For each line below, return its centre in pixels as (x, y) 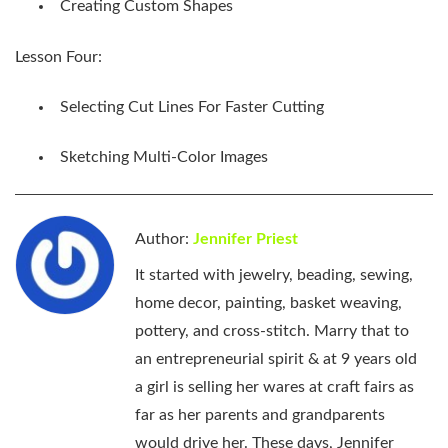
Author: (164, 238)
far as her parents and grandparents (260, 414)
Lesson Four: (60, 56)
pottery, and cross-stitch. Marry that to (272, 330)
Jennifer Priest (245, 238)
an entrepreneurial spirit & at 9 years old (276, 358)
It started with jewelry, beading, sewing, (274, 274)
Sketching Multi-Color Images (164, 157)
